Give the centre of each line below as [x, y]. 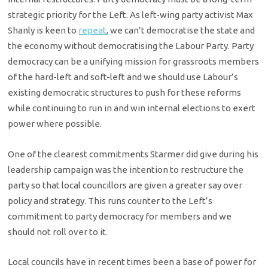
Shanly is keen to [43, 31]
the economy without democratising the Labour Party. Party [131, 46]
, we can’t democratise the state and [181, 31]
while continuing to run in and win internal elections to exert [132, 108]
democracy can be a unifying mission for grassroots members [134, 62]
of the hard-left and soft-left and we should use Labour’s [123, 77]
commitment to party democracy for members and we [120, 216]
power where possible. [55, 124]
